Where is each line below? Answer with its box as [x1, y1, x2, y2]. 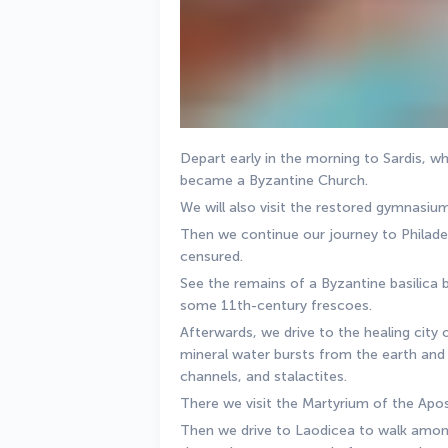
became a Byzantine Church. [180, 172, 372, 189]
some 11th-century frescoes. [180, 297, 376, 314]
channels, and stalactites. [180, 368, 351, 385]
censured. [180, 248, 247, 265]
